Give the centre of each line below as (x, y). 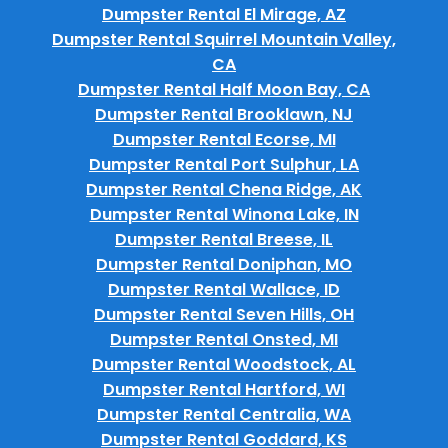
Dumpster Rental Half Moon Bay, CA (224, 89)
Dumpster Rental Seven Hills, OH (224, 314)
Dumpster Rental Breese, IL (224, 239)
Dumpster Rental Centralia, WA (224, 414)
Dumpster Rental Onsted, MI (224, 339)
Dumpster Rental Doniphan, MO (224, 264)
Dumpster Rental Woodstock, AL (224, 364)
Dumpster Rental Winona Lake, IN (224, 214)
